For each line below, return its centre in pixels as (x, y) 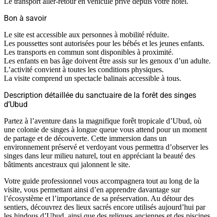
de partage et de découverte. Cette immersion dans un (85, 138)
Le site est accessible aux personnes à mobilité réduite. (86, 34)
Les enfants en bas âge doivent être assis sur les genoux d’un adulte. (107, 61)
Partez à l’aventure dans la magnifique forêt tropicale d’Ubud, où (103, 121)
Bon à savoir (25, 18)
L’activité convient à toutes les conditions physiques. (84, 69)
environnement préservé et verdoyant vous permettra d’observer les (106, 147)
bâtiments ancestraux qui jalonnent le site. (67, 164)
